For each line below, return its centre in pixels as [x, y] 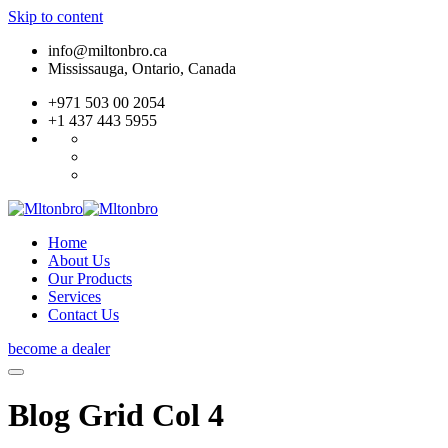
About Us [79, 260]
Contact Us [83, 314]
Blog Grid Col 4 [116, 415]
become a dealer [59, 348]
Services [74, 296]
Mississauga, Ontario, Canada [142, 68]
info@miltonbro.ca [107, 50]
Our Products [90, 278]
